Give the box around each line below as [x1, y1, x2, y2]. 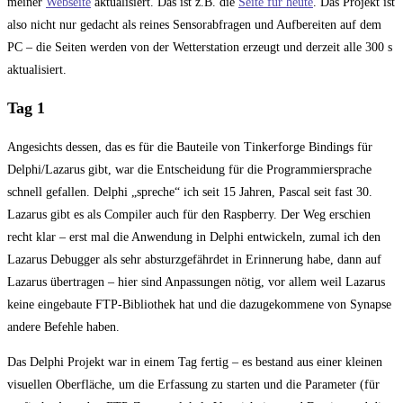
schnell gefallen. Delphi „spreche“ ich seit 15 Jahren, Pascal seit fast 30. [7, 185, 372, 200]
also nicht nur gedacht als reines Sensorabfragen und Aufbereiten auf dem [7, 18, 381, 32]
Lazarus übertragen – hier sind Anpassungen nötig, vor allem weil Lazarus [7, 275, 385, 290]
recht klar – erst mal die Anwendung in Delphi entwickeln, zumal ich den [7, 230, 381, 245]
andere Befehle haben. [7, 320, 120, 335]
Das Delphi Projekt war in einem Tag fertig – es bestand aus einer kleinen [7, 355, 382, 370]
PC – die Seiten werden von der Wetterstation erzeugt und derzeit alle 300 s [7, 40, 392, 55]
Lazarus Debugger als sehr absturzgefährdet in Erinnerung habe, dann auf [7, 253, 381, 267]
